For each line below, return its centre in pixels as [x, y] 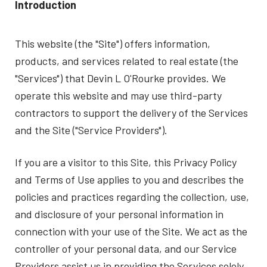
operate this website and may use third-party [118, 95]
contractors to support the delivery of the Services [131, 113]
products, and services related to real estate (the [127, 61]
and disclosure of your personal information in [119, 214]
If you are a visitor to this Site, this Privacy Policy [126, 162]
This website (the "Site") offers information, [113, 44]
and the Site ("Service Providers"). [91, 130]
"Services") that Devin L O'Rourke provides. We [120, 78]
